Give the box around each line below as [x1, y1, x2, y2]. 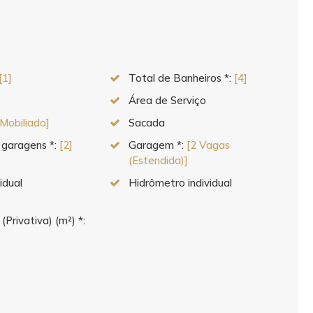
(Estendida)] [128, 154, 188, 167]
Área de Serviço [128, 94, 206, 107]
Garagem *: [128, 138, 187, 152]
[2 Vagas [186, 138, 230, 152]
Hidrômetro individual [128, 176, 232, 189]
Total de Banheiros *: [128, 71, 234, 85]
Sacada [128, 116, 165, 129]
